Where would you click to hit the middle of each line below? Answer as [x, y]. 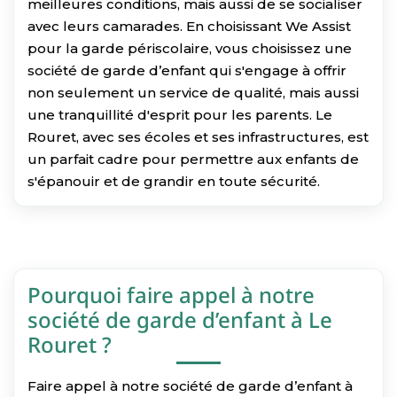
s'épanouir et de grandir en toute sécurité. [174, 181]
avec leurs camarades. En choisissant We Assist [189, 26]
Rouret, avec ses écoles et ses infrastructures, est [198, 136]
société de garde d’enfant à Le [180, 319]
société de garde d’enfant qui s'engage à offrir [187, 70]
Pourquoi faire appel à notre [171, 294]
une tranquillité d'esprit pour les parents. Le [180, 114]
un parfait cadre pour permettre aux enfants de [193, 159]
